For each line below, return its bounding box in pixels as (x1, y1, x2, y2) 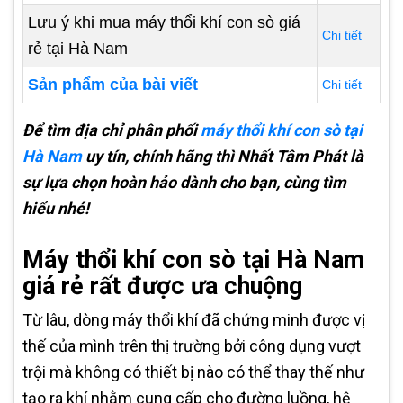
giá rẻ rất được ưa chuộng (22, 272, 302, 300)
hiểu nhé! (22, 199, 89, 218)
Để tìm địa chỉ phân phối (22, 121, 201, 139)
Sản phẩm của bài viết (28, 76, 198, 94)
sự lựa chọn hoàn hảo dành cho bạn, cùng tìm (22, 173, 346, 192)
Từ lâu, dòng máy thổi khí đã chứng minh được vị (22, 310, 365, 329)
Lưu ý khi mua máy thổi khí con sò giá (28, 13, 300, 31)
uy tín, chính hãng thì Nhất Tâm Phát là (82, 147, 363, 166)
